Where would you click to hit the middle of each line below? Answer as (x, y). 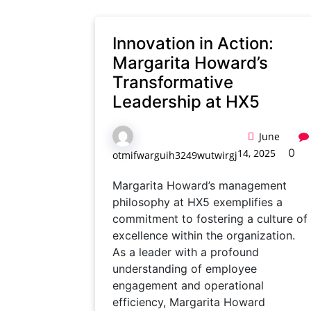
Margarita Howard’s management (200, 185)
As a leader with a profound (186, 252)
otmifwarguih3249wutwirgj (175, 155)
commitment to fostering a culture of (210, 219)
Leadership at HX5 (186, 102)
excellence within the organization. (204, 235)
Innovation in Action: (193, 43)
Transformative (173, 82)
